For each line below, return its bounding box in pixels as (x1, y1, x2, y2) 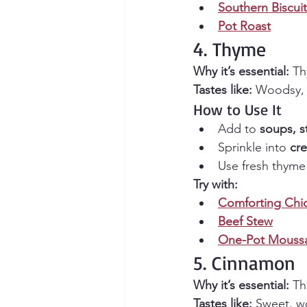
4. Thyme (193, 37, 266, 62)
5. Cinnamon (193, 251, 295, 275)
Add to (218, 121, 260, 137)
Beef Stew (218, 214, 273, 230)
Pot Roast (218, 19, 271, 34)
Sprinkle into (218, 140, 290, 156)
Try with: (193, 177, 238, 193)
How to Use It (193, 100, 282, 119)
